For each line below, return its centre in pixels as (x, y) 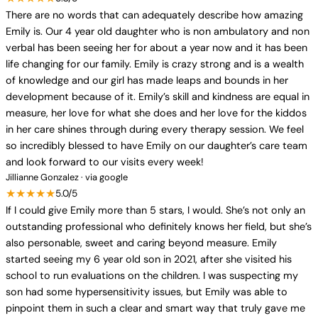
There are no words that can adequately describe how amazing (154, 15)
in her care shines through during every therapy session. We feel (155, 129)
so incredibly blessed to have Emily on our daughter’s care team (157, 146)
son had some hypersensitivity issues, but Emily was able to (147, 292)
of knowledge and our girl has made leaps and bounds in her (147, 80)
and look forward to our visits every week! (105, 162)
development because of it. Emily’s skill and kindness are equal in (158, 97)
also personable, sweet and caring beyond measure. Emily (141, 243)
